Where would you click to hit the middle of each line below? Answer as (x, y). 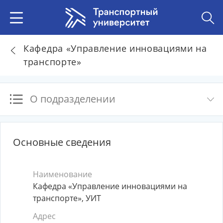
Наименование (62, 174)
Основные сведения (62, 142)
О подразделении (73, 99)
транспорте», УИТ (67, 198)
